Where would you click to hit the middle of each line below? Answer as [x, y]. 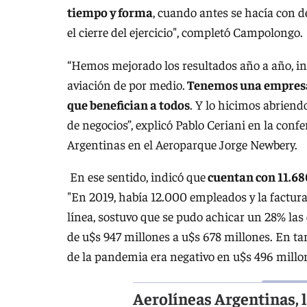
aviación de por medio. [126, 84]
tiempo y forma [110, 12]
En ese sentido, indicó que [136, 177]
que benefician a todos [128, 104]
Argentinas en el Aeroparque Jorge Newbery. [182, 144]
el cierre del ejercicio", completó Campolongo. [185, 32]
